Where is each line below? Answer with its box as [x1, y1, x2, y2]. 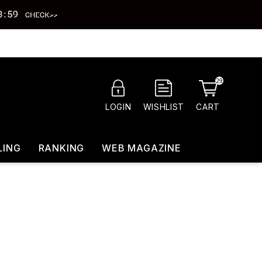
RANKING [38, 142, 85, 154]
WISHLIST [143, 102, 185, 112]
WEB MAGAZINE [102, 142, 181, 154]
